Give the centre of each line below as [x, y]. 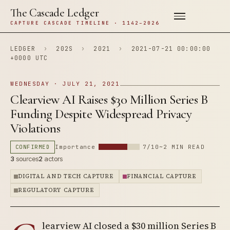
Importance [75, 147]
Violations [35, 128]
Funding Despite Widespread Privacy [101, 114]
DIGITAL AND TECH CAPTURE [66, 176]
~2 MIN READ [182, 147]
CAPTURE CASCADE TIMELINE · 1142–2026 [85, 23]
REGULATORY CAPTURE [56, 190]
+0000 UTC [29, 58]
